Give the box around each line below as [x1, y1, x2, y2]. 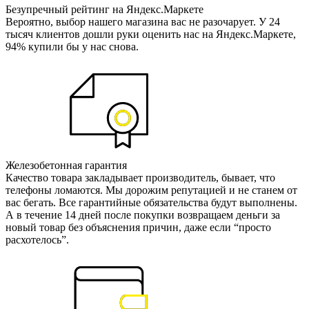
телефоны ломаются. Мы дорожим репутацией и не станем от [6, 183, 297, 196]
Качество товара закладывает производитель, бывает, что [6, 171, 275, 183]
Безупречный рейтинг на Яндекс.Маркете [6, 3, 203, 15]
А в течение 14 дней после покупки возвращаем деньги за [6, 208, 280, 221]
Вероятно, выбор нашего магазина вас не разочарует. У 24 [6, 15, 280, 28]
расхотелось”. [6, 233, 69, 246]
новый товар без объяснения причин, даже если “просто [6, 221, 271, 233]
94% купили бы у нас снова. [6, 40, 139, 52]
